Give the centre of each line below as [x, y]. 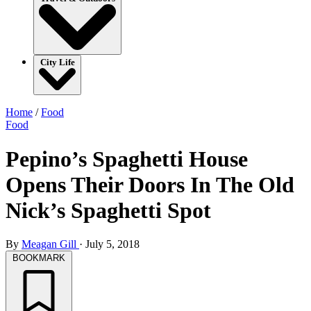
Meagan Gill [50, 244]
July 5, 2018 [112, 244]
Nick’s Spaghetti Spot [108, 210]
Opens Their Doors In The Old [150, 184]
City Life [57, 62]
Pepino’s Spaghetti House [127, 159]
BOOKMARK [39, 258]
